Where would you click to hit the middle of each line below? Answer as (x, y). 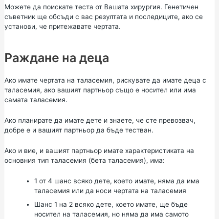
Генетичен (181, 7)
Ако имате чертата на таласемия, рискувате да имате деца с (105, 80)
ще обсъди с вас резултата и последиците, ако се (119, 17)
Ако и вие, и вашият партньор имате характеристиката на (99, 151)
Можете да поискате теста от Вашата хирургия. (84, 7)
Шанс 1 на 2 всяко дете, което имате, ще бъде (111, 204)
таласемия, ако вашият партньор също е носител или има (100, 90)
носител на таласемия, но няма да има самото (111, 214)
